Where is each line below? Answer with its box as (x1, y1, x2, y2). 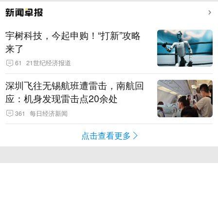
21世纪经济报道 (26, 58, 72, 68)
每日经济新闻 (30, 109, 68, 118)
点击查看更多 (81, 129, 131, 142)
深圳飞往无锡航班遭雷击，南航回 (5, 78, 145, 92)
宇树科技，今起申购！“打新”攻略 (5, 28, 141, 42)
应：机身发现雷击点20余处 (5, 91, 118, 106)
